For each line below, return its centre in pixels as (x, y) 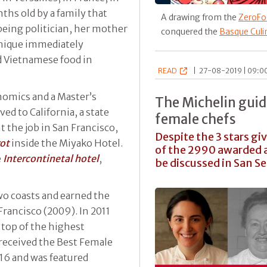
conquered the (190, 32)
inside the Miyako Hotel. (67, 143)
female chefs (195, 119)
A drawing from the (200, 18)
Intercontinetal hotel (51, 158)
